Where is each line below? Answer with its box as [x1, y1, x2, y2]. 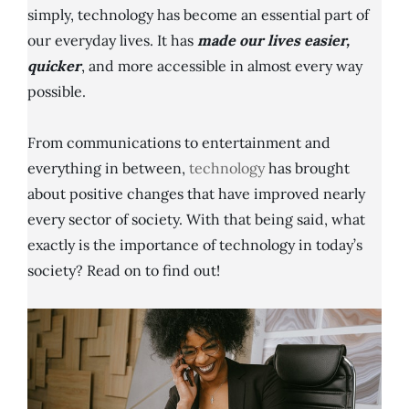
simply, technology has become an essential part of [27, 5, 369, 25]
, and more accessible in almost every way [81, 57, 362, 76]
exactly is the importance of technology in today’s [27, 236, 362, 255]
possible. [27, 82, 86, 101]
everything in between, [27, 159, 189, 178]
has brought [265, 159, 350, 178]
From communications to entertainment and [27, 133, 330, 152]
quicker [27, 57, 81, 76]
